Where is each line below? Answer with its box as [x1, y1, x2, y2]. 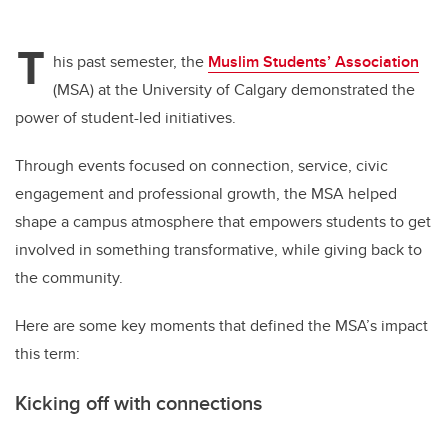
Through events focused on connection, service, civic [15, 154, 388, 178]
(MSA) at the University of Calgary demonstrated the [53, 78, 415, 102]
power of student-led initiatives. [15, 106, 236, 130]
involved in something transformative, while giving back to [15, 238, 422, 262]
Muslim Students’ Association [208, 50, 419, 74]
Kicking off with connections [15, 388, 262, 418]
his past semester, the [53, 50, 208, 74]
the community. [15, 266, 123, 290]
